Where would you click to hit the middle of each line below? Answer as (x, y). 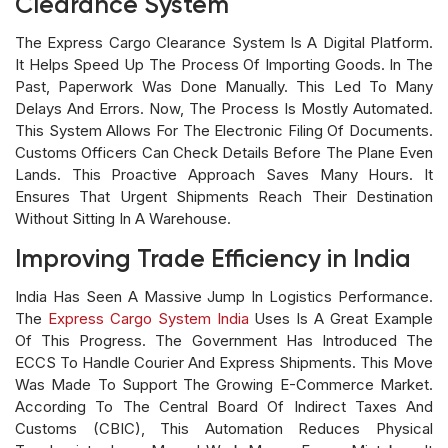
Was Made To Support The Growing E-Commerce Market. (224, 384)
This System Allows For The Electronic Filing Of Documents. (224, 130)
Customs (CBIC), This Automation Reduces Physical (224, 428)
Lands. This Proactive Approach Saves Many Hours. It (224, 174)
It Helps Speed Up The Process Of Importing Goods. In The (224, 64)
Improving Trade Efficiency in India (213, 260)
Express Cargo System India (148, 318)
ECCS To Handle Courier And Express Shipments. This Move (224, 362)
